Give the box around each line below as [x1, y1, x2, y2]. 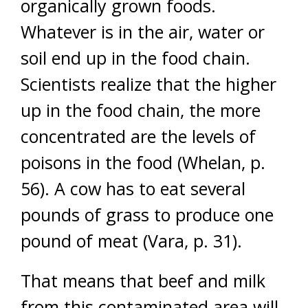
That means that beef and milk [21, 269, 265, 292]
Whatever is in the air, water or [21, 20, 265, 43]
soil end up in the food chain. [21, 46, 250, 69]
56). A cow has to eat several [21, 177, 245, 200]
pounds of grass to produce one [21, 203, 274, 226]
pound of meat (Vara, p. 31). [21, 229, 242, 252]
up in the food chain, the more [21, 98, 261, 122]
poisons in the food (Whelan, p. [21, 151, 265, 174]
